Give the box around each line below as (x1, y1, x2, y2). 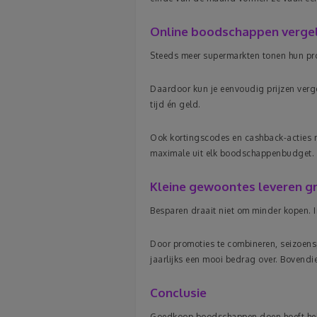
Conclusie (150, 285, 207, 300)
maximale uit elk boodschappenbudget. (150, 148, 314, 158)
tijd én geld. (150, 99, 201, 110)
